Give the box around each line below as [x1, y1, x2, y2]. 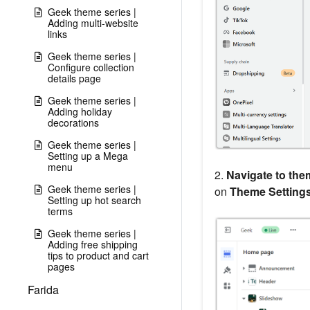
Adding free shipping [48, 237, 138, 251]
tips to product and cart [48, 248, 149, 262]
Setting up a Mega [48, 149, 128, 163]
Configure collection [48, 60, 134, 74]
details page [48, 71, 101, 85]
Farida [28, 282, 59, 298]
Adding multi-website [48, 16, 138, 30]
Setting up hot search [48, 193, 141, 207]
